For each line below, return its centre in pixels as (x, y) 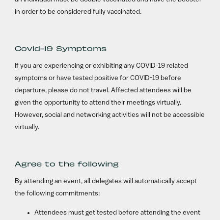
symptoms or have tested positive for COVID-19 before (98, 79)
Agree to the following (67, 163)
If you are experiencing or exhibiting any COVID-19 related (102, 66)
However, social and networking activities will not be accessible (110, 115)
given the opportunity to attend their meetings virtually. (98, 103)
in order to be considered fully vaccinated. (78, 12)
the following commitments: (58, 193)
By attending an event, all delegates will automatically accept (106, 181)
